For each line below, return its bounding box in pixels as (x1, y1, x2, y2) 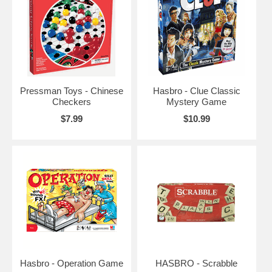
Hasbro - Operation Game (19, 258, 123, 269)
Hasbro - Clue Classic (152, 86, 240, 97)
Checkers (52, 97, 91, 107)
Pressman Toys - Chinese (19, 86, 123, 97)
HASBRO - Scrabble (155, 258, 238, 269)
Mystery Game (166, 97, 227, 107)
